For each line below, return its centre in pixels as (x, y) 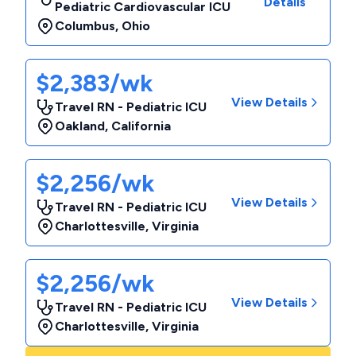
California (141, 126)
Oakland (80, 126)
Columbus (85, 26)
